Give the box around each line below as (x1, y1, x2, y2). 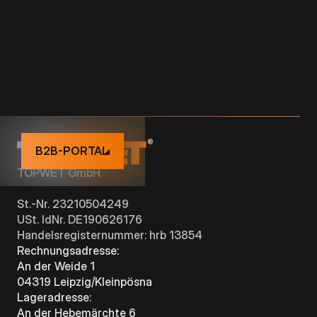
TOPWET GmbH (17, 165, 100, 180)
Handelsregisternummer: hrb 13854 (17, 227, 202, 242)
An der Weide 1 (17, 258, 95, 273)
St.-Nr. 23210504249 (17, 196, 129, 211)
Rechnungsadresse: (17, 243, 119, 258)
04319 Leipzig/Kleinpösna (17, 274, 152, 289)
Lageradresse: (17, 289, 91, 304)
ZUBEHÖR (32, 22, 87, 37)
